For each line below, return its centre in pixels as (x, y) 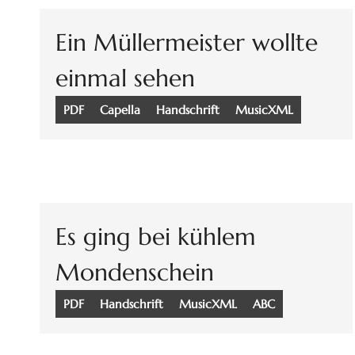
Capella (120, 110)
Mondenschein (135, 273)
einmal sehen (125, 78)
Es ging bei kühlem (156, 237)
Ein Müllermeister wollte (187, 43)
